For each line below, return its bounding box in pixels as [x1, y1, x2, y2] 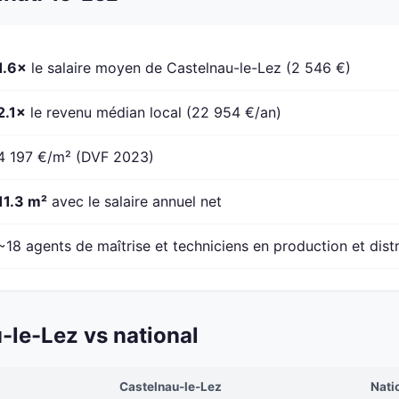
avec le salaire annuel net [47, 192, 222, 211]
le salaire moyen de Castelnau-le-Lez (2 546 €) [27, 59, 351, 77]
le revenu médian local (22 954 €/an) [26, 103, 281, 122]
